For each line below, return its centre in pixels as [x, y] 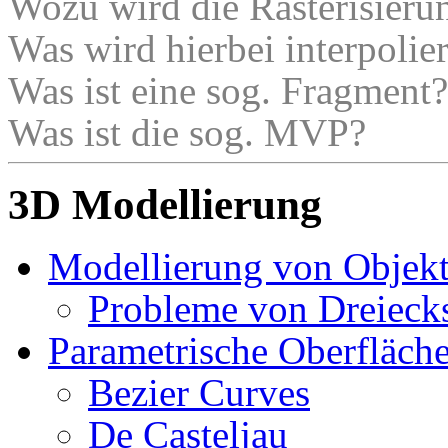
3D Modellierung [165, 204]
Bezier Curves [199, 392]
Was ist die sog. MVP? [187, 132]
